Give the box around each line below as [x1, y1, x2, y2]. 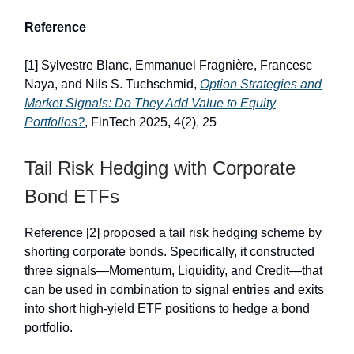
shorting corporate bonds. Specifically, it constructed [24, 245, 314, 259]
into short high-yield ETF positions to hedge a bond [24, 302, 310, 316]
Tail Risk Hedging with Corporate [24, 157, 296, 179]
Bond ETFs [24, 186, 119, 208]
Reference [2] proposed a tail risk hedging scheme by [24, 226, 322, 240]
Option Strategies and [200, 77, 322, 92]
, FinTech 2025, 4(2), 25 [85, 115, 217, 130]
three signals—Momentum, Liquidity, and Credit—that [24, 264, 322, 278]
